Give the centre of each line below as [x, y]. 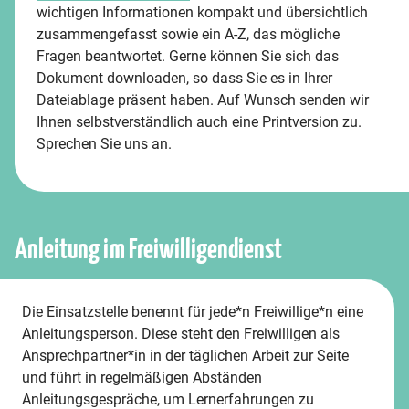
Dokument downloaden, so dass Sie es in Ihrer [184, 78]
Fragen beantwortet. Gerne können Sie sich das [188, 56]
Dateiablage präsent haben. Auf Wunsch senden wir [203, 100]
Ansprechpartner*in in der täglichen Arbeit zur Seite [185, 356]
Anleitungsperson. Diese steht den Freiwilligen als [181, 334]
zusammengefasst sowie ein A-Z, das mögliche [188, 34]
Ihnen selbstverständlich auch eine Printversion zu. [199, 122]
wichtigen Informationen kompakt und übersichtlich [202, 12]
